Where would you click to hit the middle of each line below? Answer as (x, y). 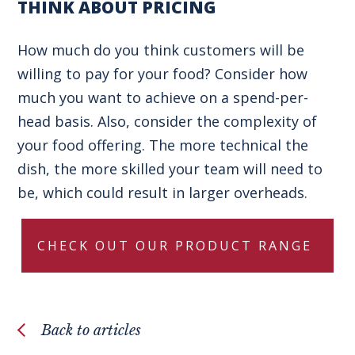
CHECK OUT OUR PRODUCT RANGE (177, 245)
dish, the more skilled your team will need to (170, 168)
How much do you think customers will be (161, 50)
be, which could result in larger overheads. (163, 192)
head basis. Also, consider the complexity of (168, 121)
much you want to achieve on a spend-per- (163, 97)
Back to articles (92, 330)
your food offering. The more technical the (163, 145)
